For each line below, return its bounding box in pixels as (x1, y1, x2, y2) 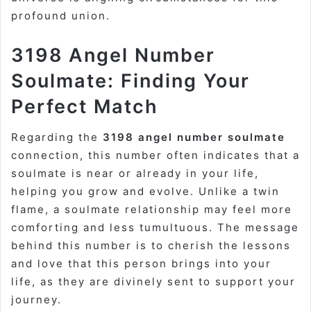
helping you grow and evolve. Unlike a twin (11, 185, 280, 199)
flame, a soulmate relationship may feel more (11, 203, 292, 217)
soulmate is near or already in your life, (11, 167, 259, 180)
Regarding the (11, 131, 103, 144)
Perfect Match (11, 94, 158, 118)
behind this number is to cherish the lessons (11, 239, 291, 253)
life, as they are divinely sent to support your (11, 275, 296, 289)
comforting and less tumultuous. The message (11, 221, 299, 235)
